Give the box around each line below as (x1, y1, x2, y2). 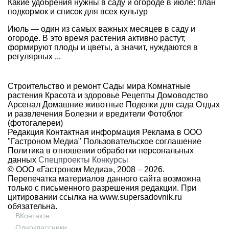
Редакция (8, 128, 44, 137)
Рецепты (120, 91, 155, 100)
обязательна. (8, 202, 57, 211)
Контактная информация (46, 128, 140, 137)
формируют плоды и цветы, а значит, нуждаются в (8, 43, 198, 52)
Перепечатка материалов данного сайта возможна (8, 174, 201, 184)
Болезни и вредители (63, 109, 146, 119)
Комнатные (146, 82, 191, 91)
